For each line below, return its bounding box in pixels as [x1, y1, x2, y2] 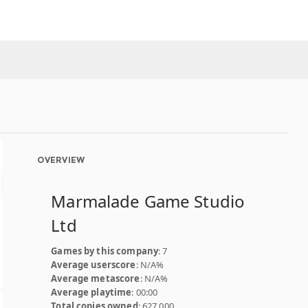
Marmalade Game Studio [51, 190, 245, 212]
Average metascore [51, 272, 140, 285]
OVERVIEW [37, 155, 85, 165]
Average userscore [51, 258, 136, 271]
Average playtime [51, 286, 132, 298]
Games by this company [51, 245, 159, 257]
